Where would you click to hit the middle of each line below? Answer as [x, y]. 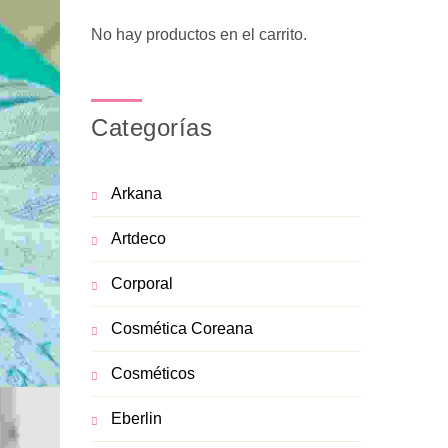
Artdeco [138, 238]
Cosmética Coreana [182, 328]
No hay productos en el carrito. [199, 34]
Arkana [136, 193]
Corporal [142, 283]
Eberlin [136, 418]
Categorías [151, 127]
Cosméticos [153, 373]
